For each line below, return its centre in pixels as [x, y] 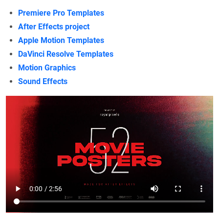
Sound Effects [43, 81]
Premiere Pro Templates [61, 13]
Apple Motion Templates [61, 40]
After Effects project [54, 26]
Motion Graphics [47, 67]
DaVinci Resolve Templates [66, 54]
